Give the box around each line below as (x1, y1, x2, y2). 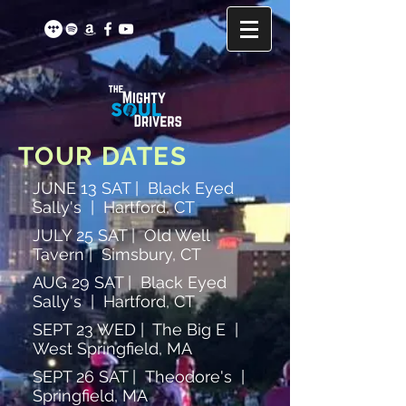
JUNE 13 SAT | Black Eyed (33, 179, 234, 198)
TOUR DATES (18, 141, 187, 171)
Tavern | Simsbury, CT (33, 245, 201, 264)
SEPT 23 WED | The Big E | (33, 320, 243, 339)
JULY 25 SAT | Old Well (33, 226, 209, 245)
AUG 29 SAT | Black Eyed (33, 273, 227, 292)
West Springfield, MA (33, 339, 192, 358)
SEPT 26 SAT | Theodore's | (33, 367, 249, 386)
